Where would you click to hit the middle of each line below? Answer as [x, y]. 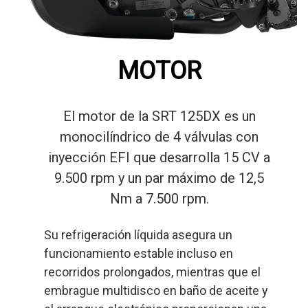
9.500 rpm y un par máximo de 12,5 [159, 178]
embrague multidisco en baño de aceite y [156, 291]
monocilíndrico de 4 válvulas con [159, 137]
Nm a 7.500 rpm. [159, 199]
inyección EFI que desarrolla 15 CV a [159, 158]
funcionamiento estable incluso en [139, 254]
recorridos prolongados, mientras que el [153, 272]
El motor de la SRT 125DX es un [159, 117]
